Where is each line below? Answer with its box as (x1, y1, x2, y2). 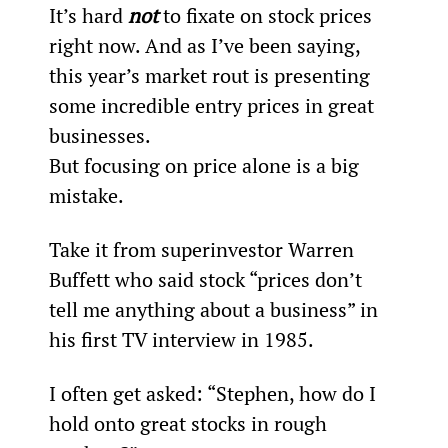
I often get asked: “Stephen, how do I (48, 379, 381, 407)
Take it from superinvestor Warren (48, 235, 359, 263)
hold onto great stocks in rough (48, 409, 332, 437)
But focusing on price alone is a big (48, 151, 364, 179)
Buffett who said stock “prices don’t (48, 265, 367, 293)
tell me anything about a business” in (48, 295, 383, 323)
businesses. (48, 121, 151, 149)
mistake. (48, 181, 124, 209)
